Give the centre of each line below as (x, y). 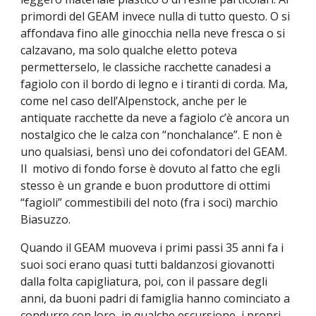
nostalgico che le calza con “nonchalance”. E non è (152, 135)
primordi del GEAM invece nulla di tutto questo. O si (156, 17)
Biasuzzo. (46, 220)
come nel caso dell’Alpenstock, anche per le (134, 101)
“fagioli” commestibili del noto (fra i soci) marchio (150, 203)
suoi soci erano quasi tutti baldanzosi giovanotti (148, 265)
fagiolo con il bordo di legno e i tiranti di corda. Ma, (154, 84)
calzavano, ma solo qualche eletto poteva (129, 50)
